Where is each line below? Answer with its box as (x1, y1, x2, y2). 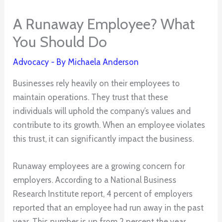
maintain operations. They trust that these (13, 92, 168, 102)
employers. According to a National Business (13, 175, 177, 185)
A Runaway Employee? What (13, 14, 195, 33)
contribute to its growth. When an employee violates (13, 119, 206, 130)
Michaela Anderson (68, 56, 139, 67)
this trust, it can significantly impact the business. (13, 133, 194, 144)
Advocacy (13, 56, 50, 67)
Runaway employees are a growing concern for (13, 161, 185, 171)
